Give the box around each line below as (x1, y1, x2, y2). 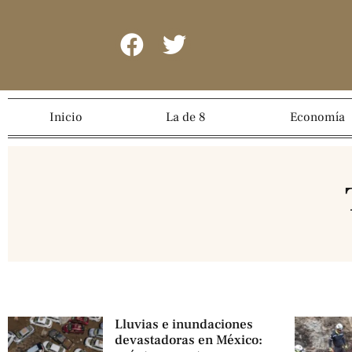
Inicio (49, 109, 83, 126)
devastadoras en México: (114, 332, 262, 350)
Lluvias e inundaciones (114, 316, 253, 334)
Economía (289, 109, 345, 126)
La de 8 (166, 109, 207, 126)
